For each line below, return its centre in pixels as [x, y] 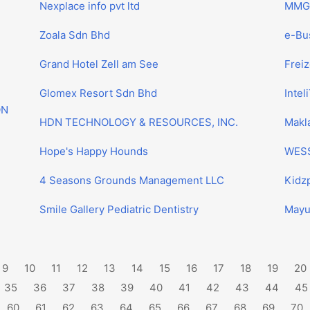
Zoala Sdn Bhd [75, 35]
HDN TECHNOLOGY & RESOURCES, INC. [139, 122]
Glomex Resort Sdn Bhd [99, 93]
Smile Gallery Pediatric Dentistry [119, 209]
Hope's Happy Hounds [94, 151]
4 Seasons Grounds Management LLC [132, 180]
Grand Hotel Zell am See [99, 64]
